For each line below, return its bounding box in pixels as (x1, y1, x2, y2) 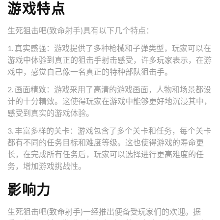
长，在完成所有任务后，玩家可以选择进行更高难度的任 (7, 149, 204, 159)
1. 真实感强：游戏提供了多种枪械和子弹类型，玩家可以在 (7, 43, 211, 53)
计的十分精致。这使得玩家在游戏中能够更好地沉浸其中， (7, 96, 212, 106)
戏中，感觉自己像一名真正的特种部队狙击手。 (7, 66, 172, 76)
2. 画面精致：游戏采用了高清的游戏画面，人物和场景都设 (7, 84, 211, 94)
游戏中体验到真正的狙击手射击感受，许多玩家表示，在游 (7, 55, 212, 64)
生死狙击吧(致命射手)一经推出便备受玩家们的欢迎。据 (7, 206, 201, 216)
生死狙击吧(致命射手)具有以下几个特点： (7, 25, 154, 35)
